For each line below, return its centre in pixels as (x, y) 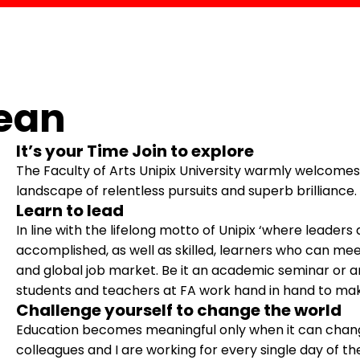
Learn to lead (70, 211)
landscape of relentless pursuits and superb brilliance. (186, 191)
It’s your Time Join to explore (135, 151)
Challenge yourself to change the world (178, 310)
